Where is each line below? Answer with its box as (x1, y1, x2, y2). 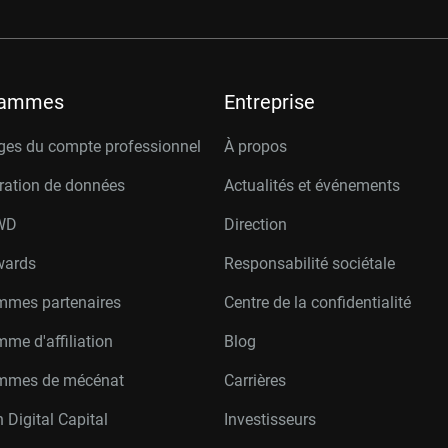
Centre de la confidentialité (224, 293, 411, 312)
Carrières (224, 371, 286, 390)
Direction (224, 215, 287, 234)
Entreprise (224, 90, 315, 114)
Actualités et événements (224, 176, 400, 195)
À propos (224, 137, 287, 156)
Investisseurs (224, 410, 316, 429)
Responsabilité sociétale (224, 254, 395, 273)
